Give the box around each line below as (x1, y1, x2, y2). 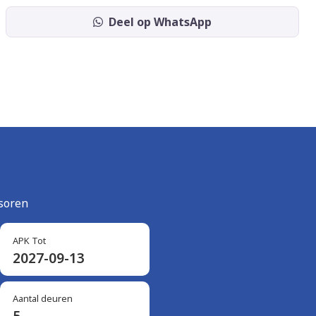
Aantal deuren (12, 291, 73, 305)
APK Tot (12, 233, 46, 247)
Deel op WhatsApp (109, 13, 212, 30)
